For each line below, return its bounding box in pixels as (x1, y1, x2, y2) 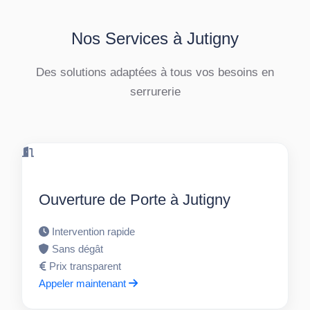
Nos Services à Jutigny (71, 29, 239, 48)
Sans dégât (52, 243, 104, 255)
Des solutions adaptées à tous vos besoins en (36, 66, 274, 79)
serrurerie (129, 85, 181, 98)
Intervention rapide (52, 226, 136, 238)
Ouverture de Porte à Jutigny (39, 191, 231, 209)
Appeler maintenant (39, 277, 129, 290)
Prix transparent (49, 260, 122, 273)
